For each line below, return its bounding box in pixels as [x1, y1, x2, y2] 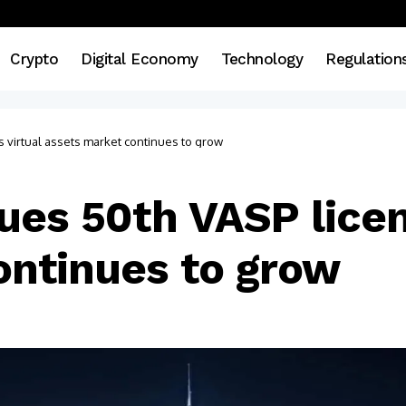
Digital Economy [81, 49, 198, 68]
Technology [220, 49, 304, 68]
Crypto [10, 49, 59, 68]
